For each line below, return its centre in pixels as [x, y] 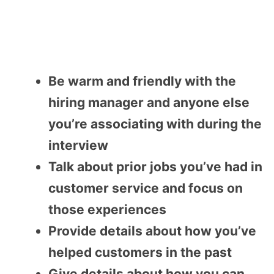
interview [78, 145]
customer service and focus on [146, 188]
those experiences [107, 209]
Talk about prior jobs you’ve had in [155, 166]
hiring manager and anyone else [149, 102]
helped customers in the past [140, 252]
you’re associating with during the [155, 124]
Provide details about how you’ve [152, 231]
